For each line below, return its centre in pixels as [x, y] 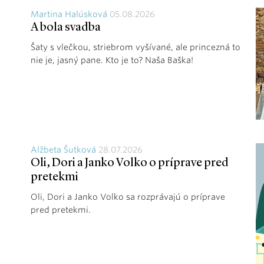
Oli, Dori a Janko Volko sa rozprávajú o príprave [128, 197]
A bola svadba [66, 27]
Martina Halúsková [69, 14]
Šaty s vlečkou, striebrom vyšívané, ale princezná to [136, 47]
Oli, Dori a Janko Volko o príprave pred [130, 163]
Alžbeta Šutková [63, 149]
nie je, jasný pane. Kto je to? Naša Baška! [112, 60]
